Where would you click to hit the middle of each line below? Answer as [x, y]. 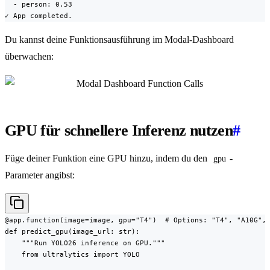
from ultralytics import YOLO [72, 255]
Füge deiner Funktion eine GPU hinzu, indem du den [107, 159]
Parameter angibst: [40, 175]
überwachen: [29, 57]
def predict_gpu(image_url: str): [72, 232]
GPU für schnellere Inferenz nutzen [119, 131]
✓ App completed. [39, 16]
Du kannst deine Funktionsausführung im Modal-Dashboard [119, 40]
